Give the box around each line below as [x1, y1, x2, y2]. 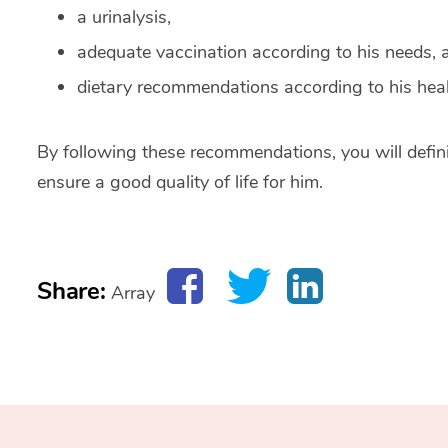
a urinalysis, [77, 5, 171, 30]
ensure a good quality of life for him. [37, 170, 323, 195]
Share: [37, 275, 106, 308]
